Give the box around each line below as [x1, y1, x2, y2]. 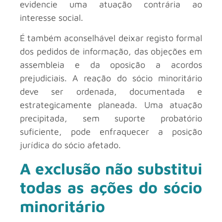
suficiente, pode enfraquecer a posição [20, 126, 202, 137]
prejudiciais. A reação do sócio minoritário [20, 73, 202, 84]
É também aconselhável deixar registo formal [20, 33, 202, 44]
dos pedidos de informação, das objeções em [20, 46, 202, 57]
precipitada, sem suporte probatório [20, 113, 202, 124]
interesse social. [20, 12, 83, 23]
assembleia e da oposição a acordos [20, 59, 202, 70]
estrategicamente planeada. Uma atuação [20, 100, 202, 111]
